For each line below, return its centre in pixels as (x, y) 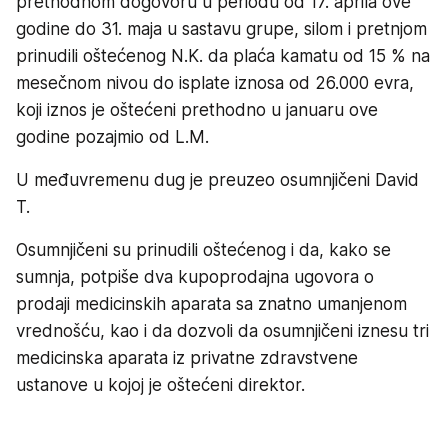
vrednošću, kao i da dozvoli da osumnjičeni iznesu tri (222, 331)
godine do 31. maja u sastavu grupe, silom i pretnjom (221, 29)
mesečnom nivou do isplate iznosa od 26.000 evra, (215, 83)
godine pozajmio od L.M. (112, 137)
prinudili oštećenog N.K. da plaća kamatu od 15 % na (223, 56)
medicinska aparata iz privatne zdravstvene (187, 358)
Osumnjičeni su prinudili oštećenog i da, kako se (203, 250)
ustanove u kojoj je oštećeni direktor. (160, 385)
